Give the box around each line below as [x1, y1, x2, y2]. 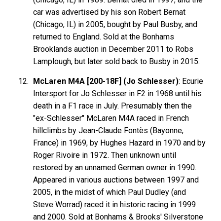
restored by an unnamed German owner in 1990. [33, 162, 197, 172]
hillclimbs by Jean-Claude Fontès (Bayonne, [33, 125, 184, 135]
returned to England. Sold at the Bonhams [33, 32, 175, 41]
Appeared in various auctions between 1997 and [33, 175, 199, 184]
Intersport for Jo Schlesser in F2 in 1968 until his [33, 88, 202, 98]
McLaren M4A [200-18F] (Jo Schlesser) [33, 76, 179, 86]
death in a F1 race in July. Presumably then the [33, 101, 192, 110]
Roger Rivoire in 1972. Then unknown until [33, 150, 177, 160]
